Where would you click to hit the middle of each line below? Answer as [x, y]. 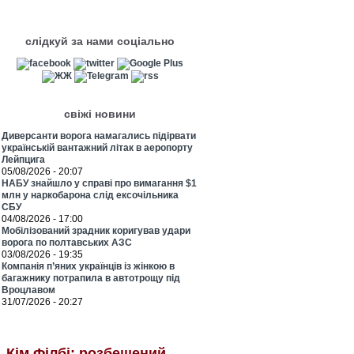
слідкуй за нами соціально [100, 41]
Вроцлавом [28, 290]
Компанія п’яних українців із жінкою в [88, 266]
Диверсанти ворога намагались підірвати [99, 136]
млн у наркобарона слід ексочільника [90, 195]
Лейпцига [23, 160]
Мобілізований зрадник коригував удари [96, 231]
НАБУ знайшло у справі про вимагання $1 [99, 183]
